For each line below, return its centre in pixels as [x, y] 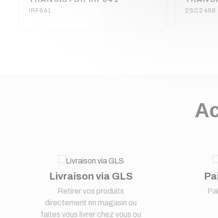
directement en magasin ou [91, 202]
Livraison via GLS [91, 176]
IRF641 [40, 10]
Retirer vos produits [91, 191]
